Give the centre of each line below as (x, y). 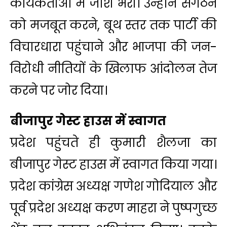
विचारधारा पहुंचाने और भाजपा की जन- (113, 47)
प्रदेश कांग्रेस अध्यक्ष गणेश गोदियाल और (113, 186)
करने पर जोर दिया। (59, 90)
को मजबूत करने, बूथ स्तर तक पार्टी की (113, 25)
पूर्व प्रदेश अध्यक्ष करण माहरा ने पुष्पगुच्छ (113, 208)
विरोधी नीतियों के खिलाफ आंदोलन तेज (113, 68)
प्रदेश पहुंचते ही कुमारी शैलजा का (113, 142)
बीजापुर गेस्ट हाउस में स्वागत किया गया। (113, 164)
